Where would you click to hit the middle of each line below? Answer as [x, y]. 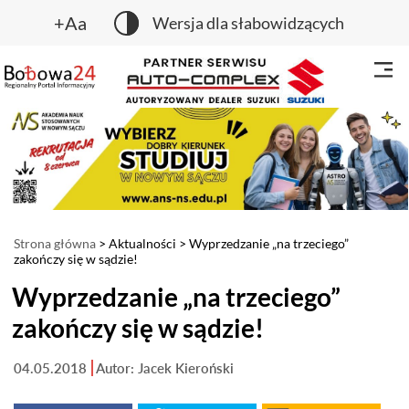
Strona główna [55, 243]
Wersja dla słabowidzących [248, 22]
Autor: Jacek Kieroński [165, 367]
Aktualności [142, 243]
